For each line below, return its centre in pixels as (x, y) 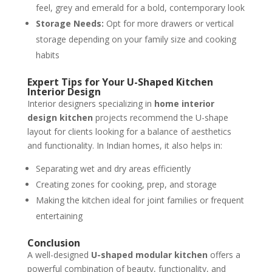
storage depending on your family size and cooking (136, 39)
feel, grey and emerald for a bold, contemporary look (140, 8)
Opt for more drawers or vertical (168, 23)
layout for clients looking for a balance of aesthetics (129, 131)
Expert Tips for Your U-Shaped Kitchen (120, 82)
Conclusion (53, 243)
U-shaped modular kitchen (149, 255)
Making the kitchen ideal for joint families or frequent (140, 200)
